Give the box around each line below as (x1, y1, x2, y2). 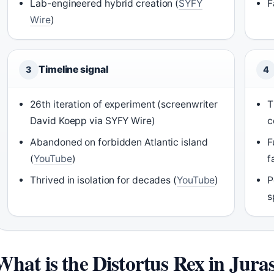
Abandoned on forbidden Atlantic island (30, 136, 208, 148)
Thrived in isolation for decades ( (30, 174, 177, 186)
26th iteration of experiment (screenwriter (30, 98, 218, 110)
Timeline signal (39, 64, 108, 75)
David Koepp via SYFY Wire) (30, 115, 155, 127)
